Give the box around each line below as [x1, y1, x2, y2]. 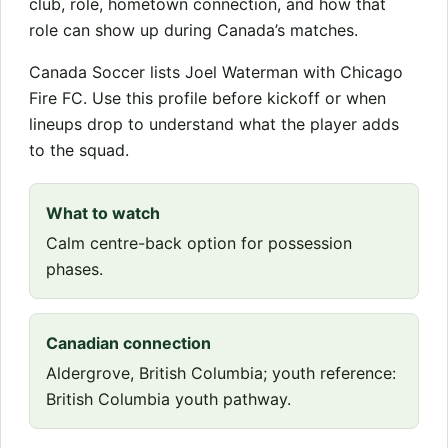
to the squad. [29, 139, 129, 160]
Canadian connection [46, 332, 211, 353]
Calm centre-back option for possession [46, 232, 352, 253]
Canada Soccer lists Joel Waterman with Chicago [29, 61, 403, 82]
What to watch [46, 202, 160, 223]
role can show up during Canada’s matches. [29, 19, 358, 40]
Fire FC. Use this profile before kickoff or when [29, 87, 386, 108]
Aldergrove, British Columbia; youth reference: [46, 362, 396, 383]
